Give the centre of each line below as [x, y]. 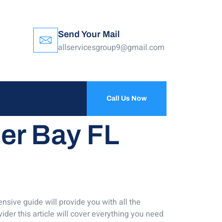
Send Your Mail [89, 34]
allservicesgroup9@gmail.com [111, 48]
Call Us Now [126, 99]
